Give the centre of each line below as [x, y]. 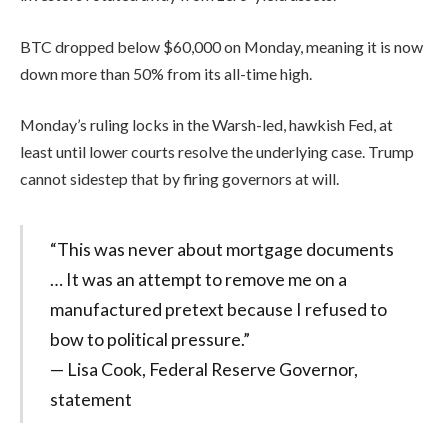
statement [90, 399]
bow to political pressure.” [149, 339]
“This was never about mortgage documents [221, 249]
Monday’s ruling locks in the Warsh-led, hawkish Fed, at [206, 125]
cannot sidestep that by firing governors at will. [179, 179]
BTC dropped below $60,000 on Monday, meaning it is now [221, 46]
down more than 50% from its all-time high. [166, 73]
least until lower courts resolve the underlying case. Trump [217, 152]
